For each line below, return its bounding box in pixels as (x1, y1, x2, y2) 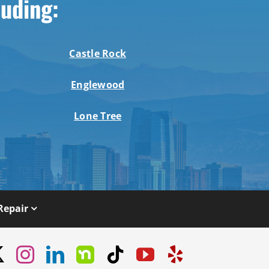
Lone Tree (74, 109, 122, 123)
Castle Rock (69, 47, 126, 61)
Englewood (71, 78, 125, 92)
